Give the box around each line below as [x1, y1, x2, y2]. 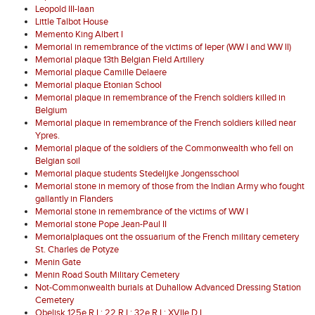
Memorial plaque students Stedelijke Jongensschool [35, 168, 239, 179]
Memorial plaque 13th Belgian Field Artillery [35, 54, 204, 65]
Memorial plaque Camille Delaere [35, 67, 167, 78]
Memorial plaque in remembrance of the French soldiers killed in [35, 92, 285, 103]
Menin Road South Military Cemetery [35, 269, 179, 281]
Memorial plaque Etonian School [35, 79, 162, 91]
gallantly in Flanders [35, 193, 113, 205]
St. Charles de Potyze [35, 244, 119, 255]
